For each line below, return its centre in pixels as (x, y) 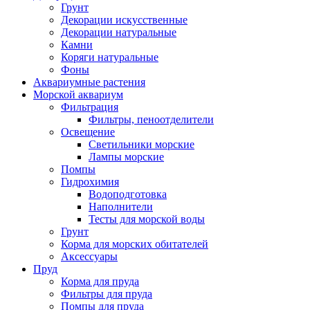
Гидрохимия (90, 181)
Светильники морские (142, 144)
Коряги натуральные (110, 57)
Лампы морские (126, 156)
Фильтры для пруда (107, 293)
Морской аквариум (78, 94)
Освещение (88, 131)
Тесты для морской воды (147, 219)
